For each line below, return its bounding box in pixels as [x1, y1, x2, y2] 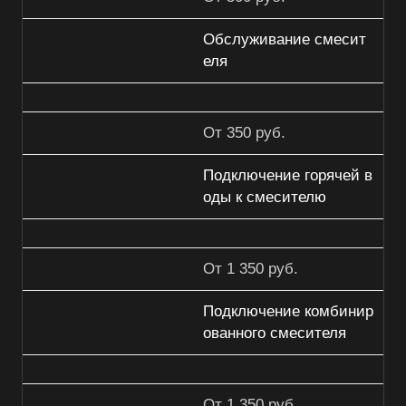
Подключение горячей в [203, 167, 372, 185]
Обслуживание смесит [203, 31, 366, 49]
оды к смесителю [203, 188, 326, 207]
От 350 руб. [203, 124, 285, 142]
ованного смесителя [203, 324, 346, 343]
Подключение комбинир [203, 303, 373, 321]
